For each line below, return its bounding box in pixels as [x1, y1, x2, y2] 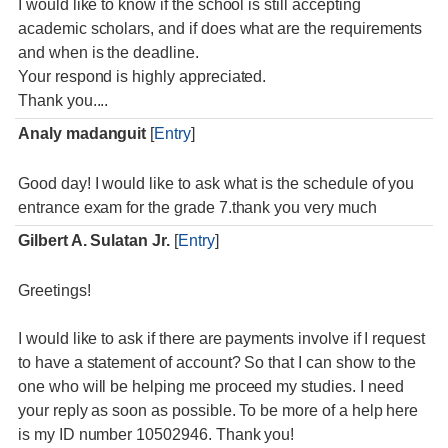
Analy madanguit [18, 125, 147, 142]
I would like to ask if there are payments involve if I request [18, 330, 426, 347]
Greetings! [18, 282, 91, 299]
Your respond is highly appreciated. [18, 68, 267, 85]
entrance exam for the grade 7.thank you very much [18, 199, 377, 216]
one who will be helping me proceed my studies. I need [18, 378, 404, 395]
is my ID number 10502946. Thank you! [18, 426, 295, 443]
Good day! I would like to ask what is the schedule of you [18, 175, 415, 192]
